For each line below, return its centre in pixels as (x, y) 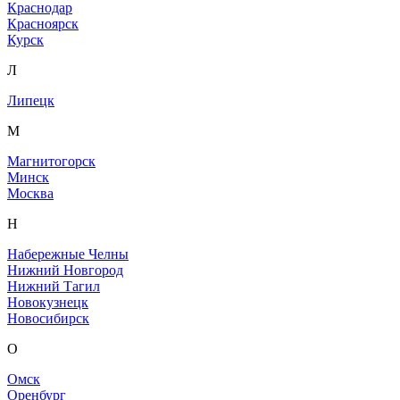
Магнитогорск (51, 162)
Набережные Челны (68, 254)
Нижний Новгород (65, 271)
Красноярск (43, 24)
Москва (30, 194)
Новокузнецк (48, 303)
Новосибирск (48, 319)
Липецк (31, 101)
